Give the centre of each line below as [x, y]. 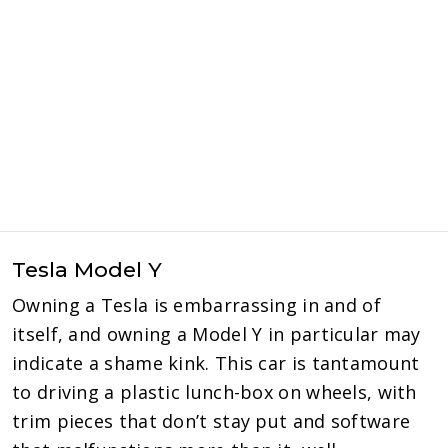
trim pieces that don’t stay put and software [211, 420]
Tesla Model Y [87, 269]
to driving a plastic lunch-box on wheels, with [214, 391]
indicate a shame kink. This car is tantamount [216, 362]
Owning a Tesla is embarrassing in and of [196, 304]
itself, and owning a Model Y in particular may [216, 333]
